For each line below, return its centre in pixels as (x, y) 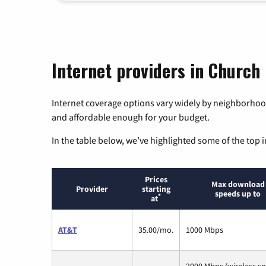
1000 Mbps (205, 230)
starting (156, 189)
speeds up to (238, 194)
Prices (156, 180)
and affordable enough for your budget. (131, 117)
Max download (238, 184)
